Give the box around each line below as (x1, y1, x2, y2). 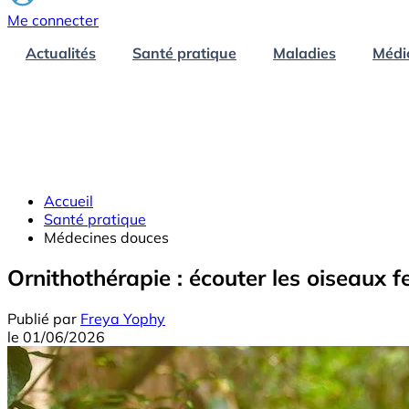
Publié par (7, 309, 77, 329)
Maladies (273, 43, 336, 62)
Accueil (44, 191, 93, 210)
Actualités (26, 43, 96, 62)
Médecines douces (44, 227, 169, 246)
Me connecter (7, 10, 99, 29)
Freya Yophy (80, 309, 165, 329)
